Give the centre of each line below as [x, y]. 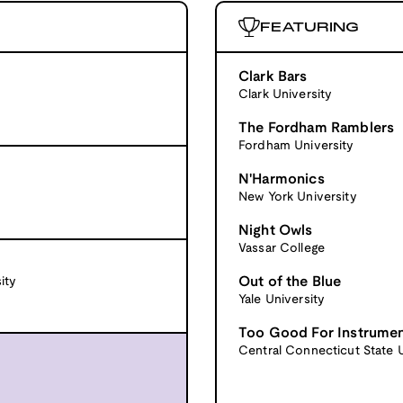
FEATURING [309, 27]
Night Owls [276, 230]
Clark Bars [273, 76]
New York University [298, 197]
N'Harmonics [282, 179]
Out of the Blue [290, 282]
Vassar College [282, 248]
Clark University [286, 94]
